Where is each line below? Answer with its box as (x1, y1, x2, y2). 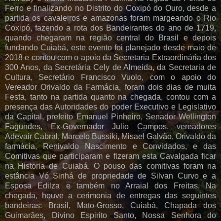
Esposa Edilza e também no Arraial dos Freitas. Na (5, 181, 216, 190)
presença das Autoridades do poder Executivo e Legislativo (5, 102, 216, 111)
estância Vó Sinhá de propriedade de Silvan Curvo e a (5, 171, 216, 180)
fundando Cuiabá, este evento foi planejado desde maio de (5, 43, 216, 52)
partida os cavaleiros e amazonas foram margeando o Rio (5, 13, 216, 22)
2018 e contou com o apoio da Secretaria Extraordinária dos (5, 53, 216, 62)
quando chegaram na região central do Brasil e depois (5, 33, 216, 42)
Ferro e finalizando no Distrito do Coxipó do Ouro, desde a (5, 3, 216, 12)
